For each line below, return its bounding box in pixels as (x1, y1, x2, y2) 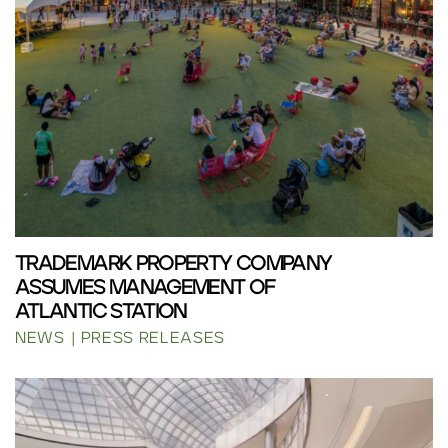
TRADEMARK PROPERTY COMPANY (15, 254, 332, 274)
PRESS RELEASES (80, 330, 225, 346)
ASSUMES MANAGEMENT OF (15, 278, 276, 298)
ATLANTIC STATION (15, 302, 187, 322)
